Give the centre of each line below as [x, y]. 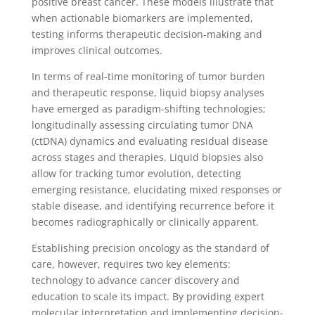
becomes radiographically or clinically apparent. [146, 221]
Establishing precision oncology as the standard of [150, 247]
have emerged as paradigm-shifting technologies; [148, 108]
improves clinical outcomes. [98, 50]
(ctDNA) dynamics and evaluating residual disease [149, 141]
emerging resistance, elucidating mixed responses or [156, 189]
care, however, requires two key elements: [131, 264]
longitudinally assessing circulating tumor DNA [142, 124]
